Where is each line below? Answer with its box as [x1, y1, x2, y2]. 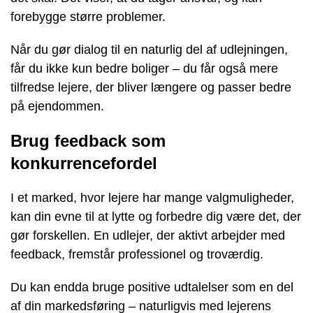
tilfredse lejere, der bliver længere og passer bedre [10, 80, 291, 94]
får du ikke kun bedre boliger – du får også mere [10, 61, 278, 75]
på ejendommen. [10, 99, 104, 113]
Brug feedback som [10, 131, 166, 150]
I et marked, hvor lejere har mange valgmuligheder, [10, 190, 294, 205]
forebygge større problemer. [10, 9, 166, 24]
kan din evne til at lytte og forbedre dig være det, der [10, 209, 301, 224]
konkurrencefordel [10, 153, 157, 173]
